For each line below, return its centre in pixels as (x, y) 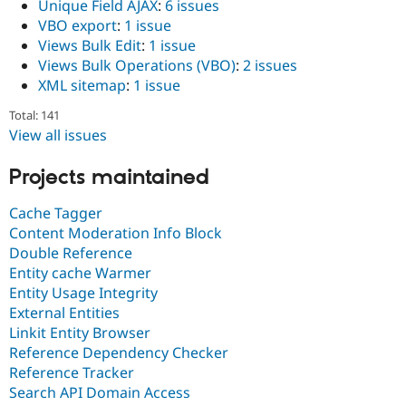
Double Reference (71, 252)
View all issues (58, 135)
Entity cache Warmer (80, 272)
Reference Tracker (72, 372)
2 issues (270, 65)
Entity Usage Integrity (83, 292)
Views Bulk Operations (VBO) (137, 65)
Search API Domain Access (100, 392)
